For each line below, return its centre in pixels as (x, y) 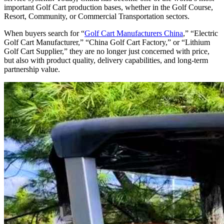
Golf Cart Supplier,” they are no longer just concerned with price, (107, 51)
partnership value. (32, 69)
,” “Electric (200, 33)
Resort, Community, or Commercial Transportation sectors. (97, 16)
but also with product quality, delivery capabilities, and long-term (106, 60)
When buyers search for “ (44, 33)
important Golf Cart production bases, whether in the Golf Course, (108, 7)
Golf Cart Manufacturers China (134, 33)
